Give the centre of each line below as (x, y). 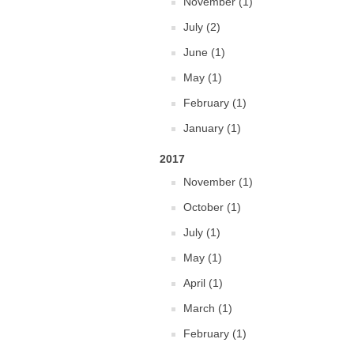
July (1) (202, 232)
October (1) (212, 207)
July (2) (202, 27)
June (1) (204, 52)
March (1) (208, 308)
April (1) (203, 283)
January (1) (212, 128)
